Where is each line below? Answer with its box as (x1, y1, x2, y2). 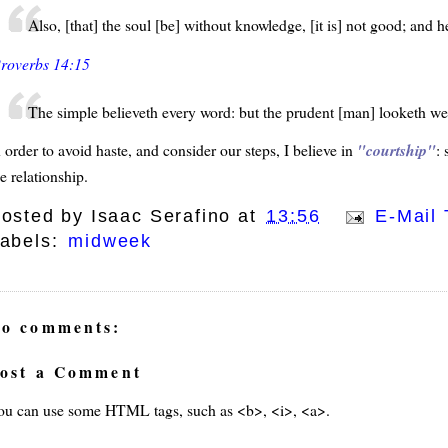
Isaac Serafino (90, 206, 232, 227)
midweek (68, 231, 152, 252)
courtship (365, 139, 427, 162)
